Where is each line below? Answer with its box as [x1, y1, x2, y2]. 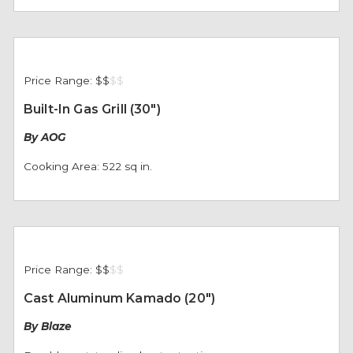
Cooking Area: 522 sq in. [23, 160, 152, 173]
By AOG [23, 131, 65, 143]
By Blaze [23, 320, 72, 333]
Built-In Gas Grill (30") [23, 102, 161, 117]
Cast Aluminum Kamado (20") [23, 291, 216, 306]
